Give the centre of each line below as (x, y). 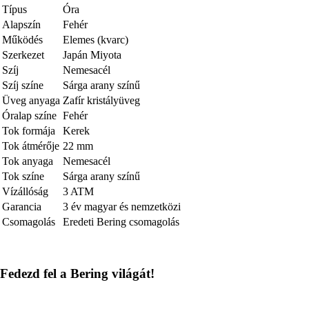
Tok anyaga (28, 161)
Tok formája (29, 130)
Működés (22, 39)
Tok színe (23, 176)
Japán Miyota (92, 54)
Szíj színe (23, 85)
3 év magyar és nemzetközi (122, 206)
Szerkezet (23, 54)
